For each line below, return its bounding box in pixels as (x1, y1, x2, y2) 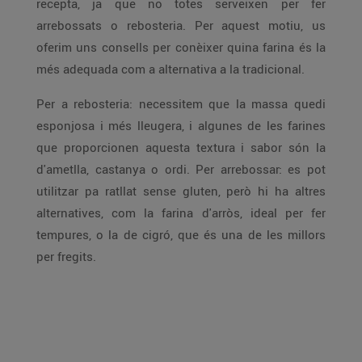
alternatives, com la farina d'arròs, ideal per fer (36, 204, 326, 221)
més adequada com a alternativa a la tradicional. (36, 61, 305, 77)
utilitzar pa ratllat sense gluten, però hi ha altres (36, 183, 326, 199)
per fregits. (36, 248, 96, 264)
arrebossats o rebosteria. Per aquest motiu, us (36, 17, 326, 33)
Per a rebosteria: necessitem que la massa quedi (36, 95, 326, 112)
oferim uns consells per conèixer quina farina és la (36, 39, 326, 55)
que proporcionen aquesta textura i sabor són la (36, 139, 326, 155)
